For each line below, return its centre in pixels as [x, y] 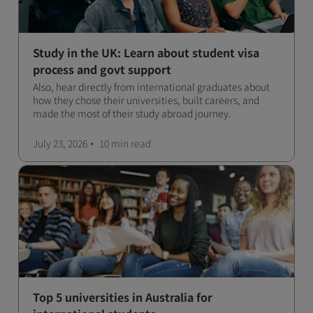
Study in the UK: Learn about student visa [146, 52]
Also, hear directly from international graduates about [151, 87]
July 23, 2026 [60, 143]
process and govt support [102, 69]
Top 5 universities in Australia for [123, 297]
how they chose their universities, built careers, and [146, 100]
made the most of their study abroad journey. [132, 113]
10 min [114, 143]
